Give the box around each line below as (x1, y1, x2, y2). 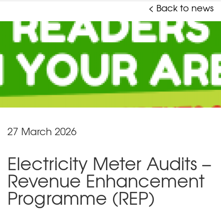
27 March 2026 (7, 123, 76, 138)
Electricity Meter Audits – (7, 149, 211, 176)
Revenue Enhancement (7, 167, 205, 193)
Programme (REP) (7, 184, 155, 210)
